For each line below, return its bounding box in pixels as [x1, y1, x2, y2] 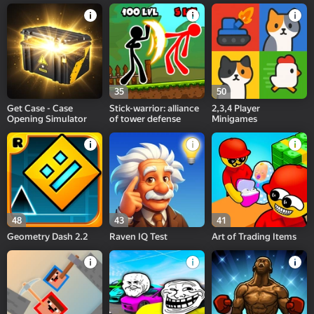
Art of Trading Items [212, 231, 297, 243]
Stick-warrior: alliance [109, 102, 200, 114]
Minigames [212, 113, 258, 124]
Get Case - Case [7, 102, 73, 114]
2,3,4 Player [212, 102, 261, 114]
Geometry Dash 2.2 [7, 231, 88, 243]
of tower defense [109, 113, 182, 124]
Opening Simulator [7, 113, 87, 124]
